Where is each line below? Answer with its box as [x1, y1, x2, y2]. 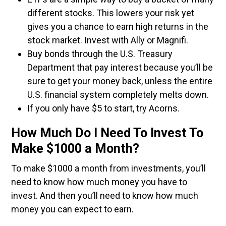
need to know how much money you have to [11, 177, 187, 187]
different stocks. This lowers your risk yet [27, 8, 194, 18]
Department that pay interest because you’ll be [27, 62, 213, 73]
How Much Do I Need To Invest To [11, 126, 203, 140]
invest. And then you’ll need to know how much [11, 190, 198, 201]
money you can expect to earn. [11, 204, 134, 214]
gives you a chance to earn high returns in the [27, 21, 208, 32]
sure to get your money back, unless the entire [27, 76, 212, 86]
